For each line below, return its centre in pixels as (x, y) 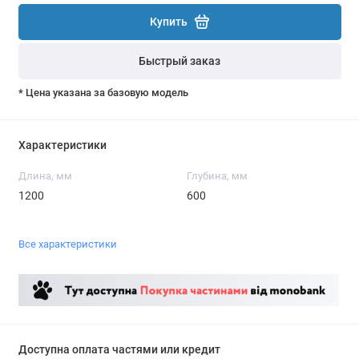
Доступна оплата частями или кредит (119, 349)
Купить (169, 22)
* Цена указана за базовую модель (103, 92)
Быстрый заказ (179, 62)
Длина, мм (45, 176)
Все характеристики (67, 244)
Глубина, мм (217, 176)
